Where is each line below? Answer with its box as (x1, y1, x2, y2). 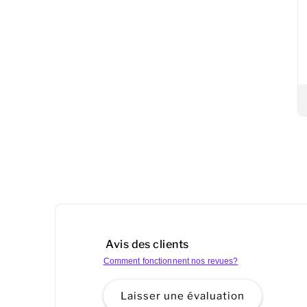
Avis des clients (103, 238, 189, 251)
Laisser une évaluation (120, 290, 245, 303)
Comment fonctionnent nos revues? (103, 256, 238, 267)
